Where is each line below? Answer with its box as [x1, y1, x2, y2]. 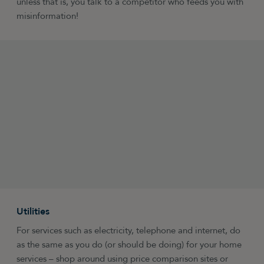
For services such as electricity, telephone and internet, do [16, 224, 241, 237]
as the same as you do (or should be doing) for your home [16, 238, 242, 251]
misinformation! [16, 9, 79, 22]
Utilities [16, 205, 50, 219]
